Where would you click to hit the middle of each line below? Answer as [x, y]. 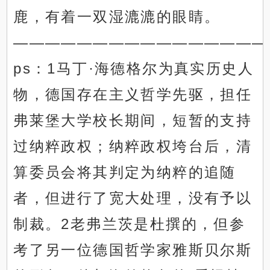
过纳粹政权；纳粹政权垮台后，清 [133, 146]
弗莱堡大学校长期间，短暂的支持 [133, 121]
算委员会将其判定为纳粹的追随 [125, 172]
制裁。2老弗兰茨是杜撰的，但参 [130, 224]
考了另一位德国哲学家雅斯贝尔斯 [133, 250]
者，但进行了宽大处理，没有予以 [133, 198]
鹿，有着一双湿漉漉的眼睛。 [117, 17]
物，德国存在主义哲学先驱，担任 [133, 95]
